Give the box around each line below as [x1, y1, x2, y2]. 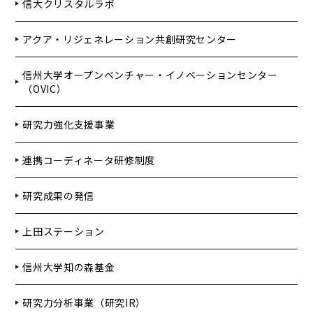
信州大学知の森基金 [22, 260, 115, 275]
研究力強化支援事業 [22, 117, 115, 132]
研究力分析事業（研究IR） [22, 296, 146, 310]
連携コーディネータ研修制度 [22, 153, 155, 168]
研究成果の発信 [22, 189, 94, 203]
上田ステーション [22, 224, 105, 239]
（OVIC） [22, 82, 67, 96]
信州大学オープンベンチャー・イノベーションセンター [22, 68, 278, 82]
